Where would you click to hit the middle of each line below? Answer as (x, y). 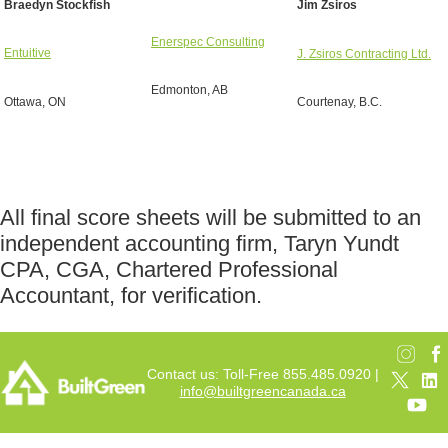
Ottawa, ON (35, 101)
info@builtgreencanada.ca (262, 390)
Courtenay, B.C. (339, 101)
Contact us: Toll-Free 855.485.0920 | (262, 373)
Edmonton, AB (189, 90)
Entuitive (27, 53)
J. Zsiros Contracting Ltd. (364, 53)
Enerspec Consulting (208, 41)
